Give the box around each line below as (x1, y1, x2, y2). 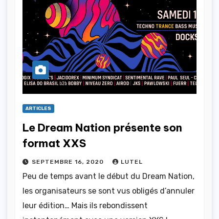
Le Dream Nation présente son (22, 121, 182, 135)
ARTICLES (25, 106, 51, 112)
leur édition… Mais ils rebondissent (22, 201, 148, 211)
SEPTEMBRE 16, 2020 (32, 158, 106, 166)
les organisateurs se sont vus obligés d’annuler (22, 186, 195, 196)
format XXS (22, 136, 86, 151)
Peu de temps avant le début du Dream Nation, (22, 172, 195, 181)
